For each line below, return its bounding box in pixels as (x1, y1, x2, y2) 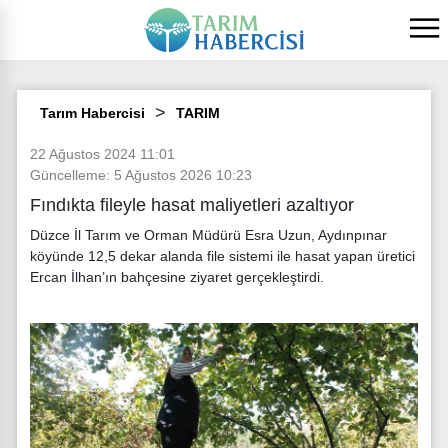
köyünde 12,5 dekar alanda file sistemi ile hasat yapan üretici (30, 247, 415, 264)
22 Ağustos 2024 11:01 (30, 146, 175, 162)
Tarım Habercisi (40, 104, 145, 121)
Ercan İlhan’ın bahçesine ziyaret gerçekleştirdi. (30, 268, 324, 285)
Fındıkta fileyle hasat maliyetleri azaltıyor (30, 194, 354, 215)
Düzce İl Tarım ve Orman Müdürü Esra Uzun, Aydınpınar (30, 226, 387, 243)
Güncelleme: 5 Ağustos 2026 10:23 (30, 167, 252, 183)
